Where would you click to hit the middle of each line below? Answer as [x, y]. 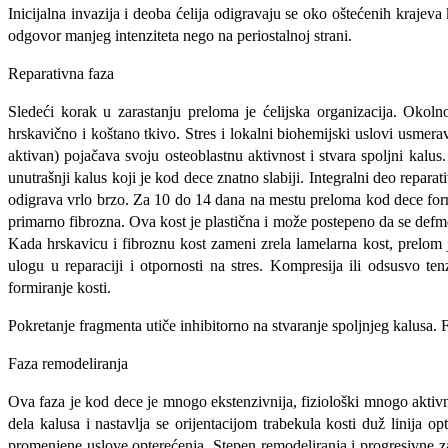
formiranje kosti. [59, 288]
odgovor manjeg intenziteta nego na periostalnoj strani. [180, 36]
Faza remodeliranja [68, 364]
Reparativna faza [61, 74]
